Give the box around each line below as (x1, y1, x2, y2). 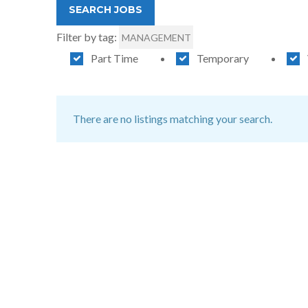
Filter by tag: (56, 30, 119, 43)
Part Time (91, 52, 138, 65)
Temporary (197, 52, 249, 65)
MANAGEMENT (121, 31, 191, 43)
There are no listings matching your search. (73, 112, 272, 125)
